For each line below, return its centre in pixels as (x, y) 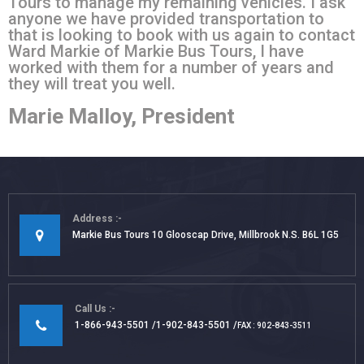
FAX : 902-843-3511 (275, 325)
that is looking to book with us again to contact (182, 35)
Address (93, 219)
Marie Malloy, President (121, 117)
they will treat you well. (92, 84)
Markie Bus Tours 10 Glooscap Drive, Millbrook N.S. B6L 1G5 (206, 235)
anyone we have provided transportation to (166, 19)
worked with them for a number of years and (171, 68)
